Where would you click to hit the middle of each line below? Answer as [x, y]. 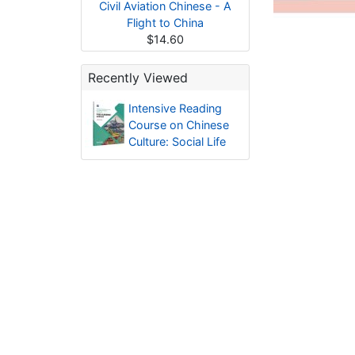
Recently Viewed [138, 78]
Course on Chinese [178, 125]
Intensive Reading [175, 108]
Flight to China [165, 23]
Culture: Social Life [177, 141]
